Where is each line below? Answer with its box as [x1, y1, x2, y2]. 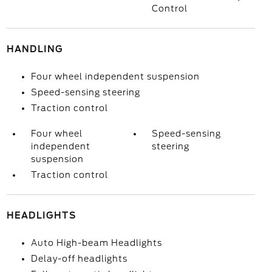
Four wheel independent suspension [30, 72, 200, 81]
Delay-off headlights [30, 254, 127, 263]
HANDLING [6, 44, 63, 54]
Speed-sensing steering [30, 87, 140, 97]
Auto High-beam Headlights [30, 238, 162, 248]
